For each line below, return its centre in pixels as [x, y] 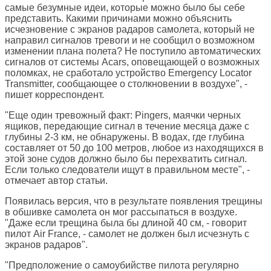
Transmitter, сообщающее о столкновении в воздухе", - [126, 84]
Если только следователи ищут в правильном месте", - [127, 170]
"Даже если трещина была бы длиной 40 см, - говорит [126, 223]
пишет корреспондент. [54, 95]
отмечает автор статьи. [56, 181]
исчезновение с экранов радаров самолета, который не [130, 30]
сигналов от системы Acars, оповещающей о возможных [132, 62]
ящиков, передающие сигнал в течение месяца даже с [127, 126]
